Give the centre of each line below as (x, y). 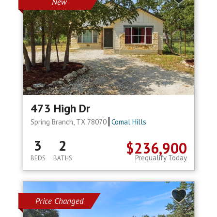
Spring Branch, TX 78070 (69, 122)
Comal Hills (129, 122)
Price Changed (59, 201)
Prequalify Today (161, 158)
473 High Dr (60, 108)
